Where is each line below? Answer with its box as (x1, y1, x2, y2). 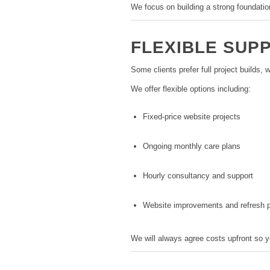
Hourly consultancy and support (143, 171, 253, 181)
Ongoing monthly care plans (143, 142, 240, 151)
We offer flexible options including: (131, 84, 251, 93)
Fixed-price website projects (143, 111, 240, 121)
